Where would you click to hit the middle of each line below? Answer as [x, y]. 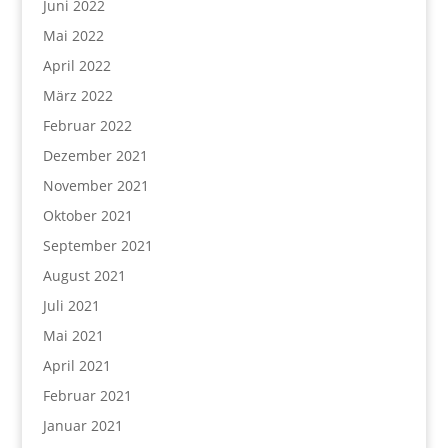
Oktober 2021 [87, 215]
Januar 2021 [82, 425]
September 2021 [97, 245]
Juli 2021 [71, 305]
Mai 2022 [73, 35]
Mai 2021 [73, 335]
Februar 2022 [87, 125]
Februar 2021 [87, 395]
